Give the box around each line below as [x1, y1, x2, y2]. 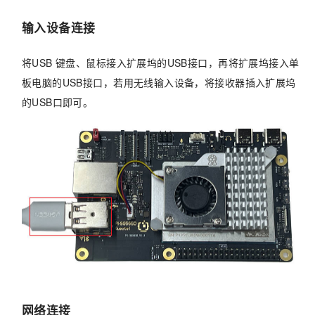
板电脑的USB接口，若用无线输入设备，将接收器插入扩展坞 [21, 75, 296, 90]
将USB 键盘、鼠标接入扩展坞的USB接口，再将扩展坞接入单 [21, 56, 300, 70]
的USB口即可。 [21, 95, 94, 110]
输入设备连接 [21, 18, 96, 36]
